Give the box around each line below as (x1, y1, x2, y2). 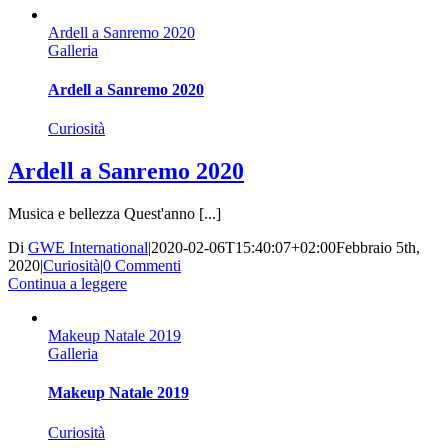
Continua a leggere (8, 275, 127, 293)
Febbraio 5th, (336, 239, 420, 257)
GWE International (28, 239, 148, 257)
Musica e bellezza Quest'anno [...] (8, 205, 221, 223)
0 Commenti (103, 257, 181, 275)
